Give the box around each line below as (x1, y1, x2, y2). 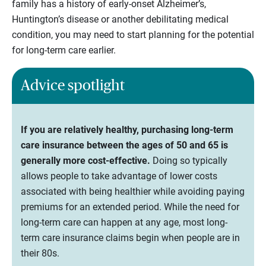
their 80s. (21, 247, 59, 259)
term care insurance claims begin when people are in (21, 232, 240, 243)
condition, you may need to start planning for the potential (12, 28, 254, 40)
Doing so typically (153, 154, 227, 166)
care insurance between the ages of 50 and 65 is (21, 139, 228, 151)
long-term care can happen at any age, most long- (21, 216, 227, 228)
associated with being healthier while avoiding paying (21, 185, 245, 197)
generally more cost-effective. (21, 154, 153, 166)
